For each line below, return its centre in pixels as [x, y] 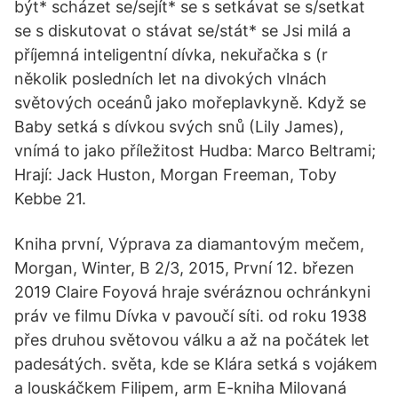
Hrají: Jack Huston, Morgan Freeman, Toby [175, 175]
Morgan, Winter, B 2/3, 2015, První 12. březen [184, 268]
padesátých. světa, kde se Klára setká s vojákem [196, 364]
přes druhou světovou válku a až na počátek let [192, 340]
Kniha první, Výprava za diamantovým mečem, [189, 244]
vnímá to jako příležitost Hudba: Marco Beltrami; [195, 151]
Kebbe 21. [50, 199]
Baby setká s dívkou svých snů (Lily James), [179, 127]
